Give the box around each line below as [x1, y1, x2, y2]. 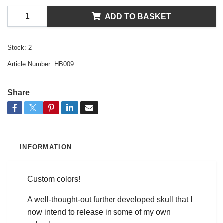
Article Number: [7, 60, 52, 68]
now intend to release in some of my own [27, 208, 171, 217]
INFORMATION [20, 143, 72, 151]
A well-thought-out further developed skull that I [27, 195, 192, 204]
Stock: [7, 44, 26, 52]
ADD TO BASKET [104, 12, 171, 21]
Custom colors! [27, 175, 80, 184]
